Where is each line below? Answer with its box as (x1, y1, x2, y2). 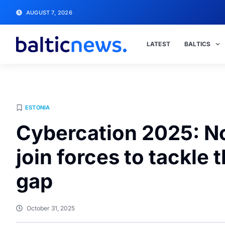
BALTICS (184, 40, 211, 48)
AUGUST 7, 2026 (26, 9, 72, 16)
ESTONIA (25, 104, 50, 111)
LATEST (146, 40, 170, 48)
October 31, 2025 (27, 204, 75, 212)
